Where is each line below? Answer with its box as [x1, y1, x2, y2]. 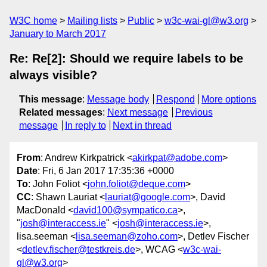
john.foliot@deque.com [88, 179, 185, 190]
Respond [156, 94, 195, 104]
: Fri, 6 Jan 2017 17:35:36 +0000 [38, 166, 174, 176]
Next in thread [113, 120, 172, 131]
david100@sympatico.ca [73, 205, 178, 216]
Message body [87, 94, 149, 104]
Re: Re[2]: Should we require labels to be [10, 52, 243, 65]
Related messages [19, 107, 103, 117]
